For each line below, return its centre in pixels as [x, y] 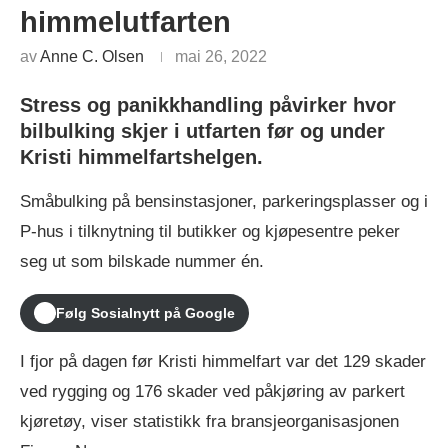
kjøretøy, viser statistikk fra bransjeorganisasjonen [209, 421]
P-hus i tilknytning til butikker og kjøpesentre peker [210, 231]
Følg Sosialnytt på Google [145, 312]
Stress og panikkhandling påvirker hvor [208, 104]
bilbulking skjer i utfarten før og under [202, 130]
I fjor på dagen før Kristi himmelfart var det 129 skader [223, 361]
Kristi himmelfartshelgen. [141, 156]
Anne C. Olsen [92, 56]
